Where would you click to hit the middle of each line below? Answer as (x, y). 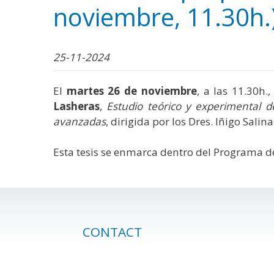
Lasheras (76, 106)
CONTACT (112, 232)
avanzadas (80, 122)
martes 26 (93, 91)
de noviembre (161, 91)
